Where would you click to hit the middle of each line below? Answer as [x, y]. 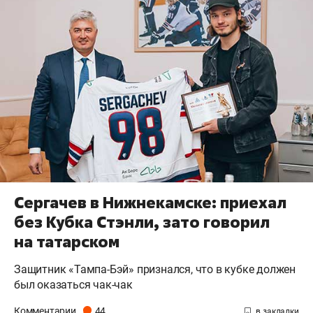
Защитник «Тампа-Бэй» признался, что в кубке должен [155, 269]
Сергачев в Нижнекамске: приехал [150, 202]
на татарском [67, 241]
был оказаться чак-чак [73, 284]
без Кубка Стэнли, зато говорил [142, 222]
